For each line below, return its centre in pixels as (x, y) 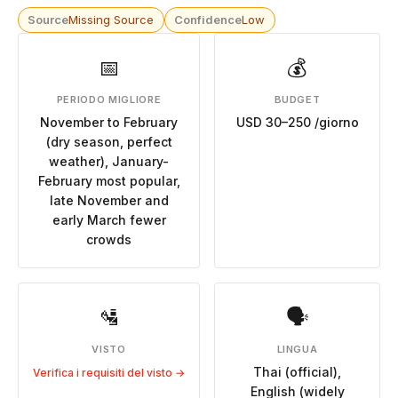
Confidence (208, 20)
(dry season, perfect (109, 141)
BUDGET (297, 99)
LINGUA (297, 349)
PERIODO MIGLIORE (109, 99)
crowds (109, 239)
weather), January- (109, 161)
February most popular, (109, 180)
